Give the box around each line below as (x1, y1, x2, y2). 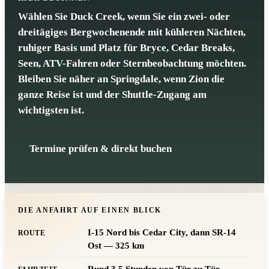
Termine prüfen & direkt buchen (29, 143, 172, 155)
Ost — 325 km (87, 241, 145, 251)
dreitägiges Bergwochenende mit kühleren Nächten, (17, 26, 246, 38)
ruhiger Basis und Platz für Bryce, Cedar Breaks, (17, 41, 235, 53)
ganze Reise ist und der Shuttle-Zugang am (17, 88, 207, 100)
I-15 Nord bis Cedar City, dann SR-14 (87, 228, 236, 238)
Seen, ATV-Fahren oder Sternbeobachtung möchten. (17, 57, 246, 69)
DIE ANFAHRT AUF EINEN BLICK (17, 205, 162, 214)
